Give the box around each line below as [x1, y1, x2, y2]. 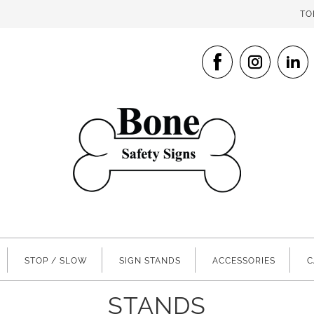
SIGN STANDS [118, 256, 181, 266]
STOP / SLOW [24, 256, 88, 266]
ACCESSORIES [212, 256, 275, 266]
